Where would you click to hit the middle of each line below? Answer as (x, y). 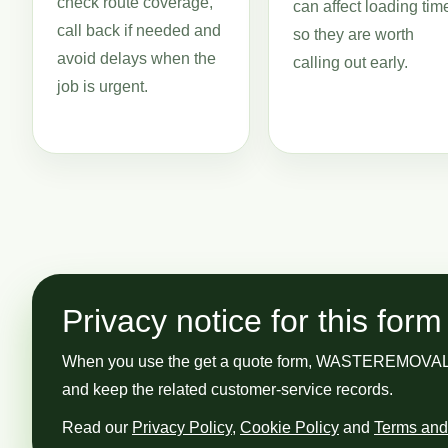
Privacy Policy (182, 427)
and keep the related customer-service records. (227, 389)
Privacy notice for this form (252, 321)
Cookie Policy (289, 427)
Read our (97, 427)
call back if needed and (139, 30)
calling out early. (351, 62)
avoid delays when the (136, 58)
